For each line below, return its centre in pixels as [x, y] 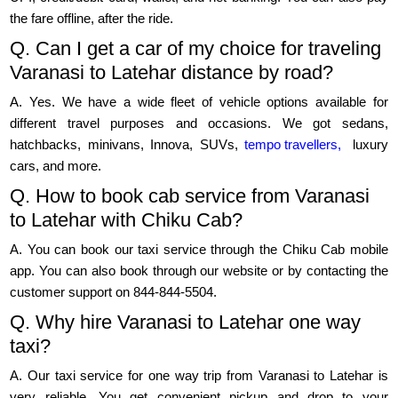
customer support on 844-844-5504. [114, 292]
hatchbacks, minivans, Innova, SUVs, [127, 145]
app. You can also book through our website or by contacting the [199, 271]
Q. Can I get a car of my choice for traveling [196, 49]
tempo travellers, [293, 145]
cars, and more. [56, 166]
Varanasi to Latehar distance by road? [172, 73]
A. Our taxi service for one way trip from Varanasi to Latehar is [199, 376]
